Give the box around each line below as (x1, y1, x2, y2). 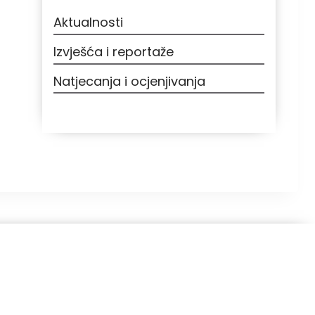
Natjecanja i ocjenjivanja (53, 72, 205, 90)
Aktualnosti (53, 13, 123, 32)
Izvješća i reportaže (53, 43, 174, 60)
